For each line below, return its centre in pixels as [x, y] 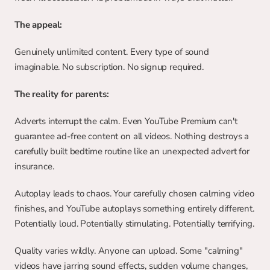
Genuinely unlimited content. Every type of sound [112, 52]
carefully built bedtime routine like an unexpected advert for [132, 151]
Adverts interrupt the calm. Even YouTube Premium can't [126, 121]
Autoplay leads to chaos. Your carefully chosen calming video [135, 193]
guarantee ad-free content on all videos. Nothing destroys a [132, 136]
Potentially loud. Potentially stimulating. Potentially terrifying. [135, 224]
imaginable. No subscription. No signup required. [109, 67]
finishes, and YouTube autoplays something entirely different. [134, 209]
